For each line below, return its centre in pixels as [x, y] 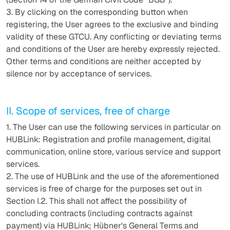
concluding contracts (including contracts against [99, 213]
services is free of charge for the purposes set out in [104, 189]
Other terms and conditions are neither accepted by [104, 61]
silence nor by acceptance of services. [79, 74]
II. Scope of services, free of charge [88, 111]
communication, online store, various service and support [113, 152]
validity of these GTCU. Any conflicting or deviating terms [114, 37]
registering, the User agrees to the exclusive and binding [112, 24]
